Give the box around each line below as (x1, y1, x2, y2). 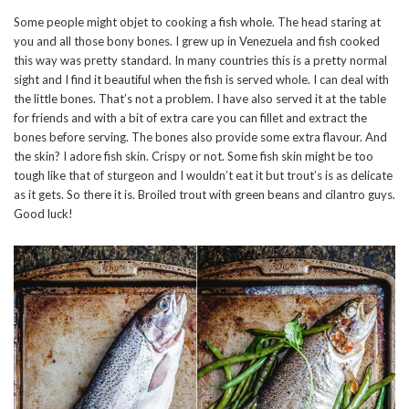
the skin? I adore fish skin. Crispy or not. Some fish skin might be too (14, 149, 373, 164)
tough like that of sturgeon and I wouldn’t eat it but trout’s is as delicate (14, 168, 393, 184)
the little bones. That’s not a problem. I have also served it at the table (14, 91, 386, 107)
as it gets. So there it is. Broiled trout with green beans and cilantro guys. (14, 187, 395, 203)
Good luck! (14, 206, 73, 222)
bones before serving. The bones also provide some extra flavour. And (14, 130, 387, 145)
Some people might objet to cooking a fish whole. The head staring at (14, 15, 381, 30)
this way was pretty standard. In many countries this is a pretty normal (14, 53, 387, 68)
